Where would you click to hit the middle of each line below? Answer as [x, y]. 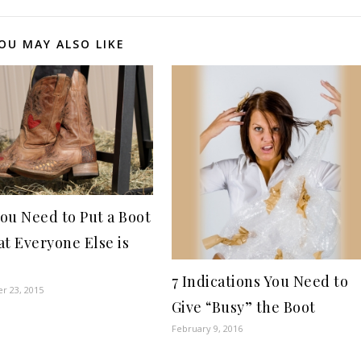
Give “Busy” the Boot [243, 307]
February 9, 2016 [207, 329]
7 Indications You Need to [260, 282]
